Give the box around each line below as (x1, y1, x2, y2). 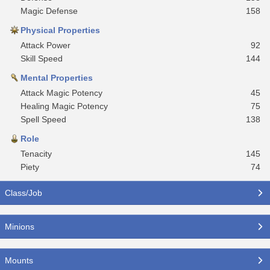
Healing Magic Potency (20, 101, 108, 111)
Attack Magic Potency (20, 87, 102, 98)
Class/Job (5, 187, 42, 198)
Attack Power (20, 40, 71, 50)
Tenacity (20, 148, 52, 159)
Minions (5, 221, 34, 231)
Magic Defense (20, 5, 78, 16)
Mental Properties (20, 72, 93, 83)
